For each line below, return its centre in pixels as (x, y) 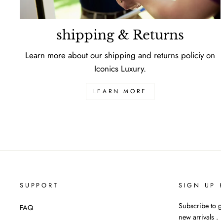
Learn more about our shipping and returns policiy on (120, 55)
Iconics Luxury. (120, 69)
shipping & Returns (120, 35)
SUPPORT (39, 185)
